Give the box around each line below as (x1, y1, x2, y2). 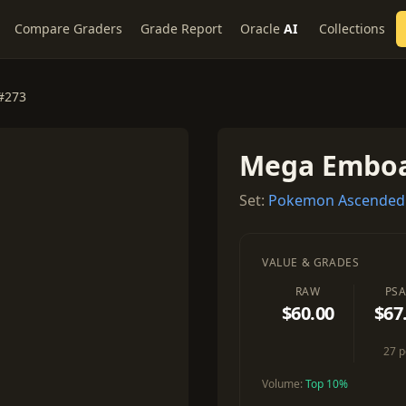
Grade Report (140, 20, 222, 37)
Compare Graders (14, 20, 122, 37)
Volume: (262, 376, 305, 391)
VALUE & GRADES (262, 255, 360, 270)
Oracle (240, 20, 280, 37)
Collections (319, 20, 385, 37)
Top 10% (305, 376, 348, 391)
